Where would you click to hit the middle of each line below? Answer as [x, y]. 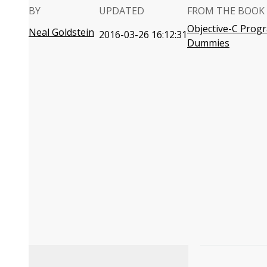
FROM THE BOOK [226, 11]
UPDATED [122, 11]
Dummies [208, 43]
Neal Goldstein [61, 32]
